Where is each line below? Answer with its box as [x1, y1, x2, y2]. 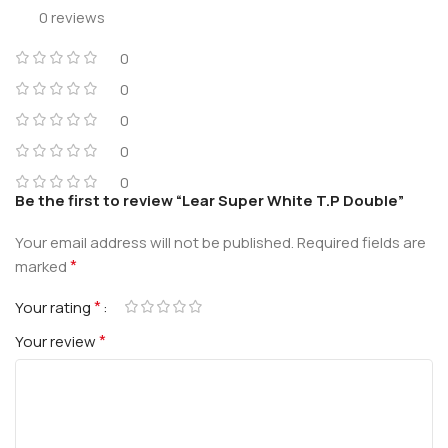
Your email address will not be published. [15, 231, 294, 253]
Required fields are [297, 231, 426, 253]
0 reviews [39, 6, 105, 28]
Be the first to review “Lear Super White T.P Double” [15, 189, 404, 211]
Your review [15, 330, 99, 352]
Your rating [15, 296, 94, 318]
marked [15, 255, 70, 277]
